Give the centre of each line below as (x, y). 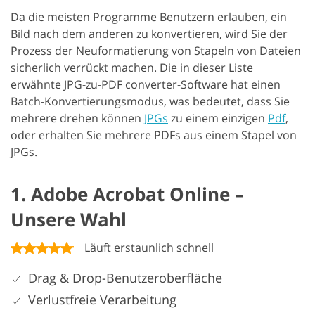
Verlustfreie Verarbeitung (102, 300)
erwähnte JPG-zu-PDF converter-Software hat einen (146, 84)
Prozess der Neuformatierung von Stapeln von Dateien (156, 51)
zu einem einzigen (218, 118)
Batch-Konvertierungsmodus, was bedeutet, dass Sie (150, 101)
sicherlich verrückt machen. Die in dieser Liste (132, 67)
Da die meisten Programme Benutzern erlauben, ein (149, 17)
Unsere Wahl (69, 219)
